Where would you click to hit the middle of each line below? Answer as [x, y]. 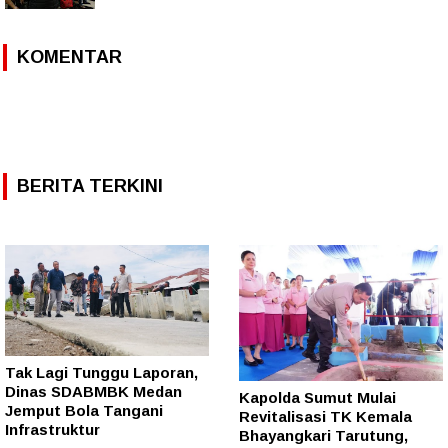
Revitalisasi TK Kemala [325, 417]
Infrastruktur [52, 430]
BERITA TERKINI [90, 185]
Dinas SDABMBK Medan [93, 392]
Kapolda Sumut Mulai [317, 398]
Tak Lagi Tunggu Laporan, [101, 373]
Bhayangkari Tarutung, [323, 436]
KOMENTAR [69, 56]
